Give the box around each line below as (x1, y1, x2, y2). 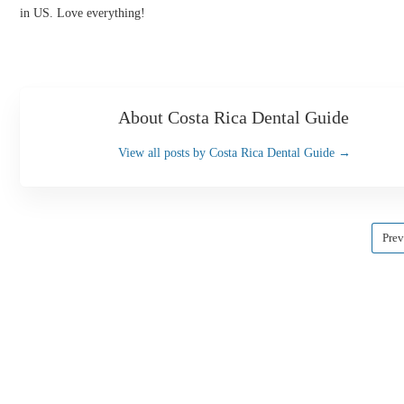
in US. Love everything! (20, 6, 145, 20)
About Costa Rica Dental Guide (118, 107, 349, 127)
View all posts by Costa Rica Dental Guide (118, 146, 338, 160)
